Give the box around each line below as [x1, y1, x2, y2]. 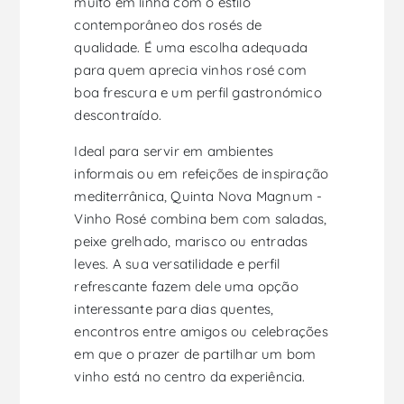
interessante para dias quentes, [74, 300, 274, 318]
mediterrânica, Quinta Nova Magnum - [74, 188, 323, 206]
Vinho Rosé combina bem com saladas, [74, 210, 327, 228]
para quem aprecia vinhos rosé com [74, 61, 308, 79]
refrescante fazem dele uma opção [74, 278, 298, 296]
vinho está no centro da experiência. [74, 368, 306, 386]
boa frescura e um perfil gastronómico [74, 84, 322, 102]
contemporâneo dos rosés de [74, 16, 262, 34]
